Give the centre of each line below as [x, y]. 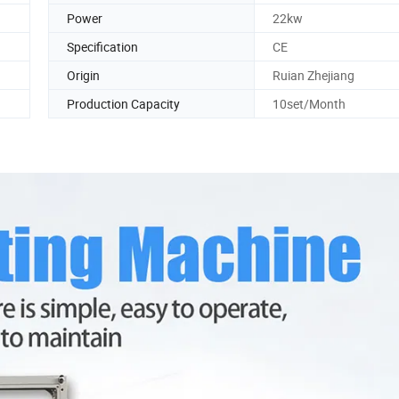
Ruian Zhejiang [313, 75]
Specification [102, 46]
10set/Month [309, 103]
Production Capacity [123, 103]
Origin [83, 75]
